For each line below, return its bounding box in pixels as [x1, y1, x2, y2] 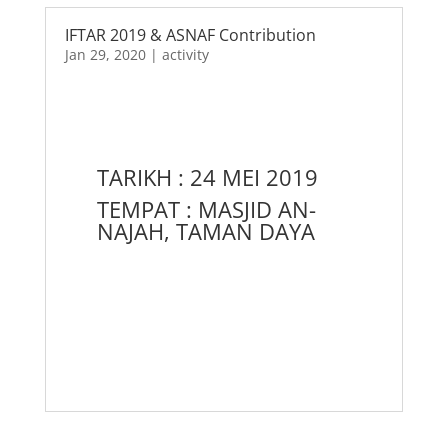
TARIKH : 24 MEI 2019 [96, 161, 318, 192]
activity [161, 44, 209, 64]
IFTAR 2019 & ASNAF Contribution [64, 23, 316, 46]
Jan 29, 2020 [64, 44, 146, 64]
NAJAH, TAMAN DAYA [96, 215, 315, 246]
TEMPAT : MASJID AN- [96, 193, 316, 224]
